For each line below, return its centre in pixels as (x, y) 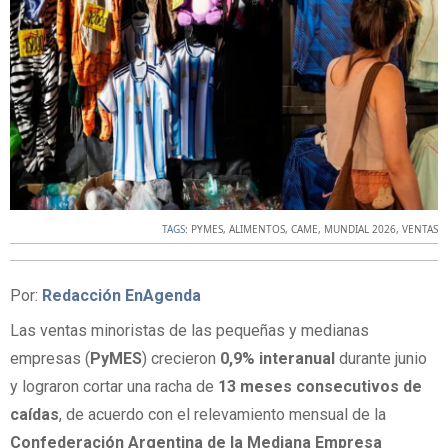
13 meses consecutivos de (320, 387)
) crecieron (181, 359)
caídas (34, 415)
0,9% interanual (277, 359)
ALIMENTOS (257, 229)
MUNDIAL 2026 (360, 229)
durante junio (381, 359)
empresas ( (50, 359)
